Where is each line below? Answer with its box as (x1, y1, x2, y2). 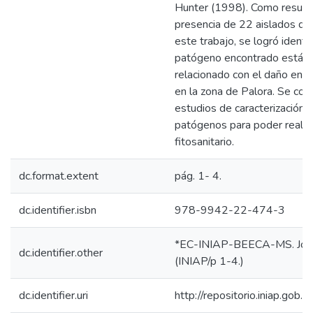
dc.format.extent (19, 168, 99, 184)
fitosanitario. (175, 134, 234, 150)
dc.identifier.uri (19, 288, 88, 303)
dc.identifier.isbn (19, 203, 96, 218)
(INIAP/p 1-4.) (175, 254, 244, 269)
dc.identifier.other (19, 245, 103, 261)
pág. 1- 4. (175, 168, 221, 184)
